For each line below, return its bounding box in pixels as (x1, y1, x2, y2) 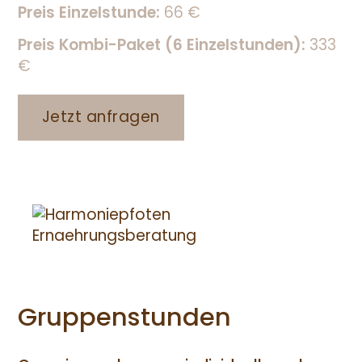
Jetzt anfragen (41, 106, 160, 128)
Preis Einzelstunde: (17, 2, 164, 24)
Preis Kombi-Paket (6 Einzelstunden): (17, 34, 305, 57)
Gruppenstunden (17, 299, 231, 335)
